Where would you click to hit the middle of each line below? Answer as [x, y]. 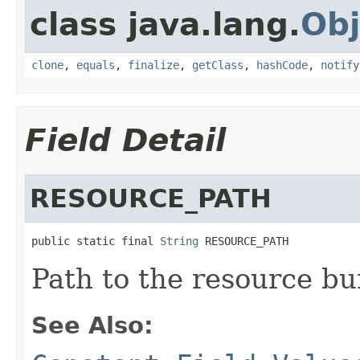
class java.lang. [165, 24]
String [179, 241]
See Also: [92, 325]
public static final [96, 241]
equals [96, 65]
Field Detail [125, 140]
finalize [153, 65]
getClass [218, 65]
